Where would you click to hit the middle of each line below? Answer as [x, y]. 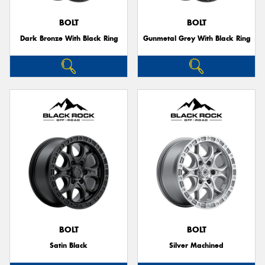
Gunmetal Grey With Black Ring [196, 38]
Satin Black [69, 245]
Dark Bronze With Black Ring [69, 38]
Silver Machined [196, 245]
